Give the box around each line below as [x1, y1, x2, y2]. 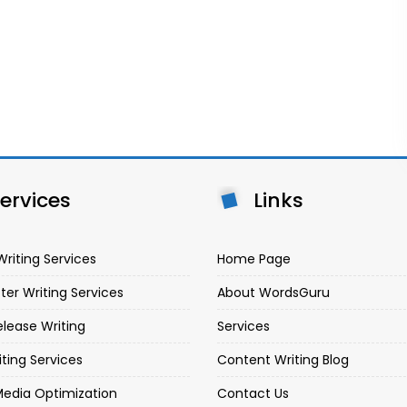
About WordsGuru [217, 283, 330, 302]
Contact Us [217, 384, 289, 402]
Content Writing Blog [217, 351, 349, 369]
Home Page [217, 250, 291, 268]
